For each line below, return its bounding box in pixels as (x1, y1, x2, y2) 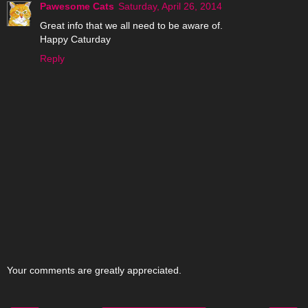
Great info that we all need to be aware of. (40, 20, 223, 32)
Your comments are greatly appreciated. (7, 264, 181, 276)
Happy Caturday (40, 34, 111, 45)
